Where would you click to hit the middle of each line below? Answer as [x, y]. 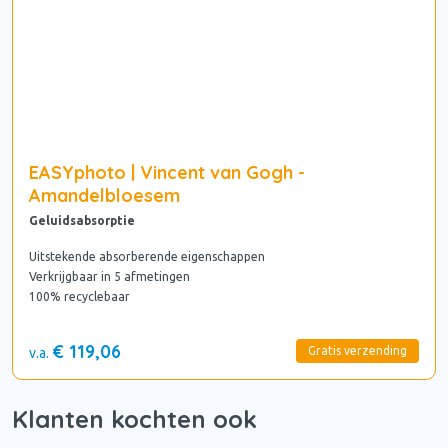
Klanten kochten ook [134, 418]
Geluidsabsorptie [82, 220]
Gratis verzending [357, 350]
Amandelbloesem [104, 195]
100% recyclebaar [79, 296]
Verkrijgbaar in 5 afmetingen [109, 276]
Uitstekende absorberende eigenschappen [147, 256]
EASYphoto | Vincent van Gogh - [167, 172]
